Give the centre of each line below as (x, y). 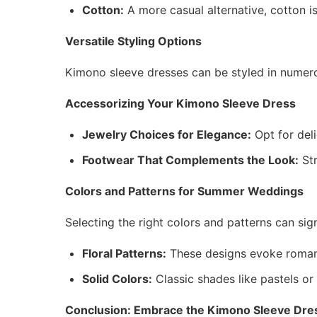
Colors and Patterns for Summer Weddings (184, 191)
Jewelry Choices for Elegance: (167, 134)
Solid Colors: (117, 278)
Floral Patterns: (124, 253)
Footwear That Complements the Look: (190, 160)
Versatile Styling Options (133, 41)
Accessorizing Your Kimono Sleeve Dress (180, 103)
